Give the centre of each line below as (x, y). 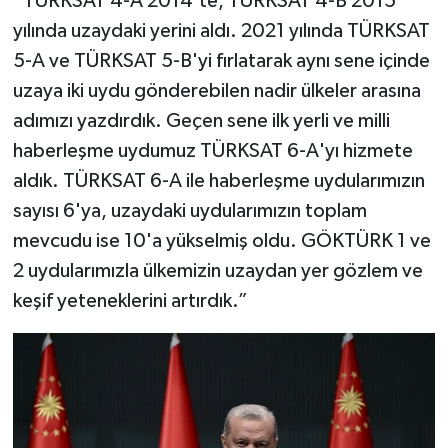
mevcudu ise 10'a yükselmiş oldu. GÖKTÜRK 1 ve (221, 240)
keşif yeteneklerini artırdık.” (130, 300)
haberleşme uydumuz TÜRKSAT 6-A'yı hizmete (212, 150)
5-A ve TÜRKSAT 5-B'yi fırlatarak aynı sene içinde (221, 60)
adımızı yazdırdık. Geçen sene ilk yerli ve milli (201, 120)
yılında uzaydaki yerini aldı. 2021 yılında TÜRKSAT (221, 30)
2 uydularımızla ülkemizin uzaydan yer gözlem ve (217, 270)
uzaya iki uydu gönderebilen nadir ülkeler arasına (216, 90)
